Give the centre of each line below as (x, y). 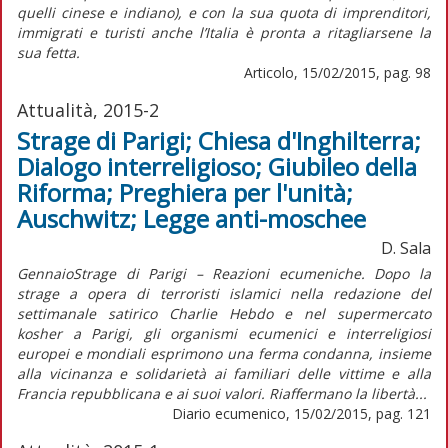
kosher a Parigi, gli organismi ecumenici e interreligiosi (224, 333)
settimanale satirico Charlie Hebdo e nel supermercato (224, 313)
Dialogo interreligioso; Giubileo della (217, 166)
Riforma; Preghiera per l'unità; (185, 192)
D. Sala (406, 247)
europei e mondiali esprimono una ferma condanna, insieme (224, 353)
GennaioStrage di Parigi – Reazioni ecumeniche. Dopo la (224, 273)
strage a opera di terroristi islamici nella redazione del (224, 293)
